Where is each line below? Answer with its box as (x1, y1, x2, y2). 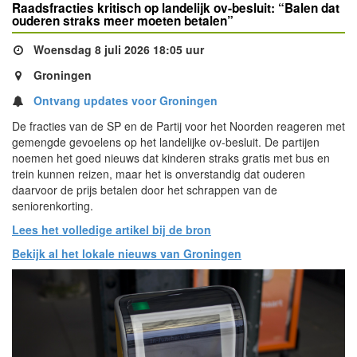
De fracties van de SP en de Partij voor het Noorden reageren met (12, 118, 345, 134)
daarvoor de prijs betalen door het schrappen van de (12, 182, 277, 198)
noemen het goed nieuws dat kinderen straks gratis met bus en (12, 150, 330, 166)
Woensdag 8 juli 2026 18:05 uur (30, 41, 204, 57)
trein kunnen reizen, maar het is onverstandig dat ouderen (12, 166, 305, 182)
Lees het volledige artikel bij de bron (12, 222, 211, 237)
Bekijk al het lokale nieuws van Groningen (12, 245, 241, 261)
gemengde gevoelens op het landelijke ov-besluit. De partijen (12, 134, 320, 150)
